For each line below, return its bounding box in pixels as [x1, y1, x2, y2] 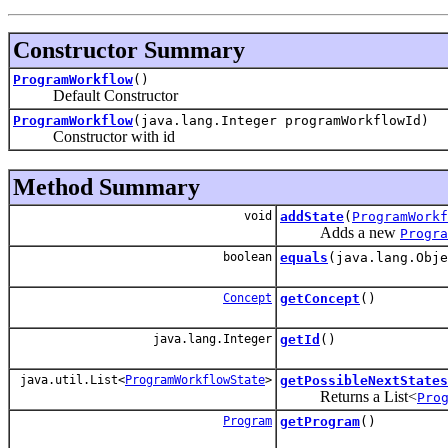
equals [280, 249, 328, 265]
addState [280, 208, 344, 224]
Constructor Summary [13, 36, 245, 63]
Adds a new [280, 223, 400, 241]
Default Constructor [13, 86, 178, 104]
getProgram [280, 413, 360, 429]
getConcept [280, 290, 360, 306]
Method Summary [13, 173, 200, 200]
